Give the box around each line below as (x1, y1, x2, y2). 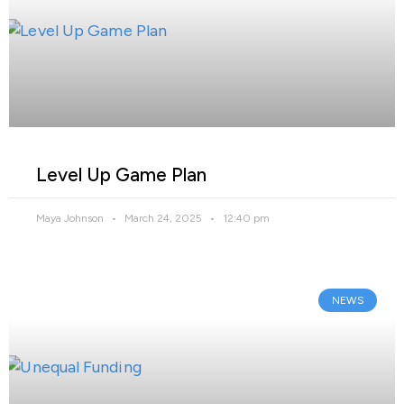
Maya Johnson (36, 211, 106, 225)
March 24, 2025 (122, 211, 205, 225)
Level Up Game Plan (36, 162, 207, 186)
